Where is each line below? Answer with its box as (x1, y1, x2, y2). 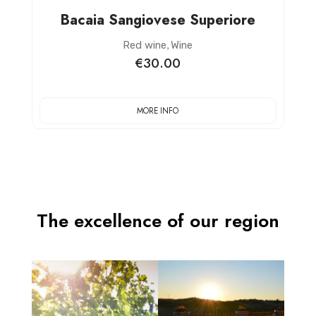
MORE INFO (137, 105, 179, 117)
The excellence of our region (36, 207, 279, 234)
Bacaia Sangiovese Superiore (60, 9, 255, 30)
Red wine (123, 38, 167, 51)
